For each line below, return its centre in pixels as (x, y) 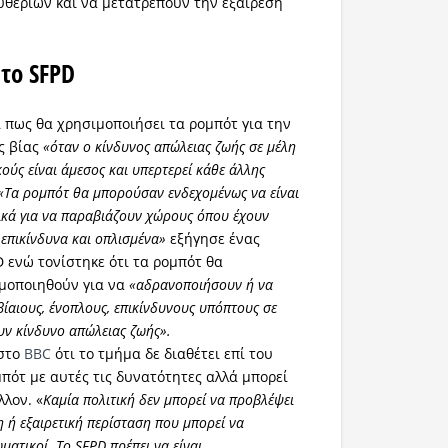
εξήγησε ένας (213, 238)
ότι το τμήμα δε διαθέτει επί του (162, 353)
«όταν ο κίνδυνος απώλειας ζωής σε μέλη (170, 146)
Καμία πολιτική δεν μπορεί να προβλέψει (169, 399)
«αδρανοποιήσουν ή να (201, 284)
